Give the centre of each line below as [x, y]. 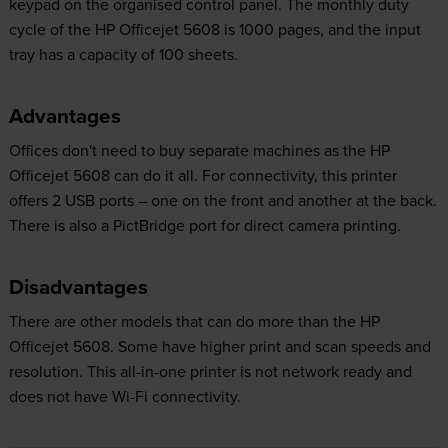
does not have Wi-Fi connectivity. [124, 395]
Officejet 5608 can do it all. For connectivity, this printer [202, 174]
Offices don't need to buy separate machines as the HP [199, 149]
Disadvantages [78, 286]
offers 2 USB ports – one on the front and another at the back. [222, 199]
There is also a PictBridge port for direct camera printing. [204, 224]
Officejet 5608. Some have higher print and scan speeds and [219, 345]
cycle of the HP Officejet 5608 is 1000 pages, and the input [214, 28]
